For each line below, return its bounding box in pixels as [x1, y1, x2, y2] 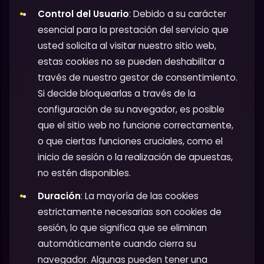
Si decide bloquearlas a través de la [38, 87, 196, 100]
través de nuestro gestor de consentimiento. [38, 71, 237, 84]
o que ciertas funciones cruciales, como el [38, 134, 223, 147]
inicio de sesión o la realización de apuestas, [38, 150, 233, 163]
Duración [38, 189, 81, 202]
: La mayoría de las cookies [81, 189, 199, 202]
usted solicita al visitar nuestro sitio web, [38, 39, 216, 52]
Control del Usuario [38, 7, 129, 20]
